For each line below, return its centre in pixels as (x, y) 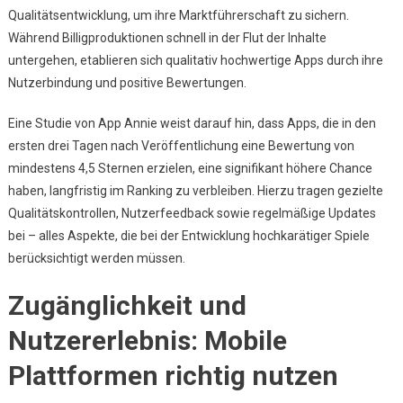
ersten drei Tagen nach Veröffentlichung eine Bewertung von (181, 146)
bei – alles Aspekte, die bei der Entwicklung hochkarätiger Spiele (188, 236)
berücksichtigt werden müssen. (96, 258)
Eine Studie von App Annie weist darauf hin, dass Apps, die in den (192, 123)
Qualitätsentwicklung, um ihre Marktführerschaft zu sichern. (178, 15)
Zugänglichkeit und (127, 305)
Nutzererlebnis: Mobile (147, 340)
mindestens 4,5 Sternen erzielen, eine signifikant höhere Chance (190, 168)
